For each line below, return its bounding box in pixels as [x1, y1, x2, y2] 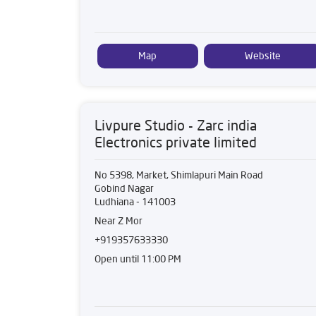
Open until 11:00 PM [95, 253, 181, 265]
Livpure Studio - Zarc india [95, 116, 257, 134]
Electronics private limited [95, 133, 257, 151]
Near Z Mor [95, 214, 142, 227]
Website [244, 49, 281, 62]
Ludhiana [95, 195, 134, 208]
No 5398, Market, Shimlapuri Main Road [95, 169, 263, 181]
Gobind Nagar [95, 182, 154, 195]
